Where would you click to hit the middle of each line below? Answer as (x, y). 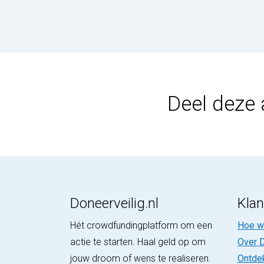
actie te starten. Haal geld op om (138, 242)
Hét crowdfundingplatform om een (141, 225)
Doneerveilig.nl (114, 203)
